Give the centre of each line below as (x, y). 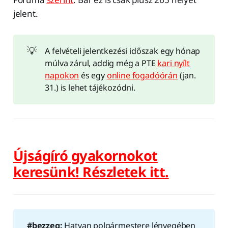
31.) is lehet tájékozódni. (90, 88)
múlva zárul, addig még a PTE (101, 63)
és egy (93, 76)
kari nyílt (174, 63)
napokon (62, 76)
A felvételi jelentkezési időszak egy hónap (123, 51)
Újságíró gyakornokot (85, 155)
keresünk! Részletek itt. (91, 172)
